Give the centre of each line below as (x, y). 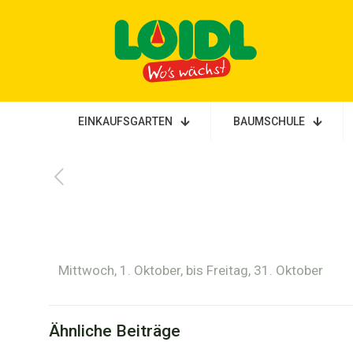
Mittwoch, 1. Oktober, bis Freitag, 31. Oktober (191, 271)
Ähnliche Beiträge (115, 331)
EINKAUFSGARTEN (125, 122)
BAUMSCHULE (269, 122)
